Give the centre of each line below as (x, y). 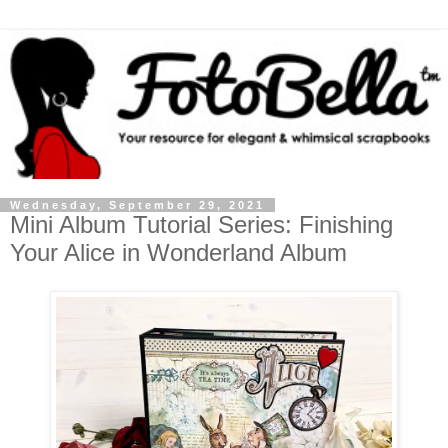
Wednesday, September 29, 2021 (137, 205)
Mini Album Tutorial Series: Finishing (201, 225)
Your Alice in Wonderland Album (178, 253)
